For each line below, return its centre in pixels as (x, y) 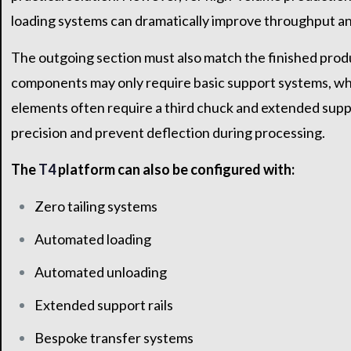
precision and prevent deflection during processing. (168, 133)
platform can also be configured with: (175, 170)
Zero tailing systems (96, 206)
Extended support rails (103, 305)
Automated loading (92, 239)
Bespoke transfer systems (114, 338)
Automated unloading (100, 272)
